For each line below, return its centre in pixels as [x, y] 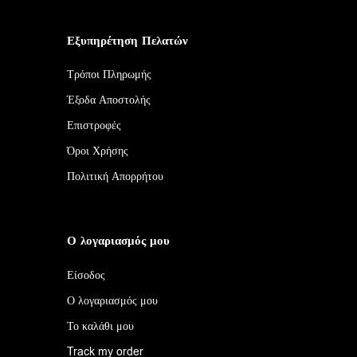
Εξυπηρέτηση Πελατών [128, 40]
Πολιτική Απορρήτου [116, 177]
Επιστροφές [94, 126]
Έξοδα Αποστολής [109, 100]
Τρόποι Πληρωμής [110, 75]
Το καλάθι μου [101, 327]
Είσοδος [86, 276]
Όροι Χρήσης [98, 151]
